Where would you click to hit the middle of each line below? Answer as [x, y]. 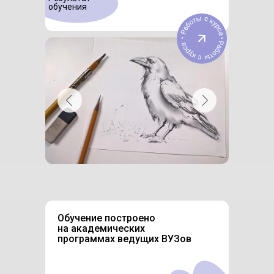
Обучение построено [106, 218]
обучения [68, 6]
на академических [101, 228]
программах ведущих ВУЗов [124, 239]
